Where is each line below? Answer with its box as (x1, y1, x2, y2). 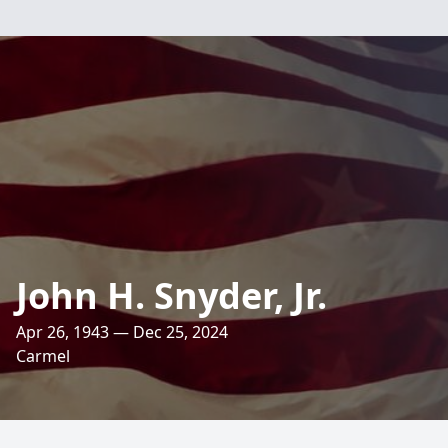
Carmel (16, 345, 70, 367)
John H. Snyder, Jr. (16, 271, 327, 320)
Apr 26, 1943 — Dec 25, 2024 (16, 321, 228, 343)
